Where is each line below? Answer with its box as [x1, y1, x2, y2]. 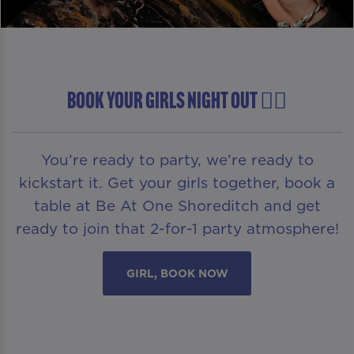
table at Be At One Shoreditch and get [33, 194, 321, 216]
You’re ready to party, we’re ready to [40, 149, 314, 170]
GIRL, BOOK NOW [126, 265, 228, 282]
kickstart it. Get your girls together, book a [19, 171, 335, 193]
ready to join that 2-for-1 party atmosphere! [15, 217, 339, 239]
